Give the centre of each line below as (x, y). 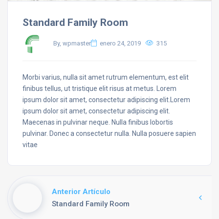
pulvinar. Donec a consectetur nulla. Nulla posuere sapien (109, 133)
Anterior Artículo (81, 191)
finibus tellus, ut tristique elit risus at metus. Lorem (99, 88)
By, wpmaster (72, 43)
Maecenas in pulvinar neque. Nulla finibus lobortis (98, 122)
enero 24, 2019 (120, 44)
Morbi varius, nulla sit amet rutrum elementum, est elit (106, 77)
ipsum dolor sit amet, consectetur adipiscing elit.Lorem (106, 99)
